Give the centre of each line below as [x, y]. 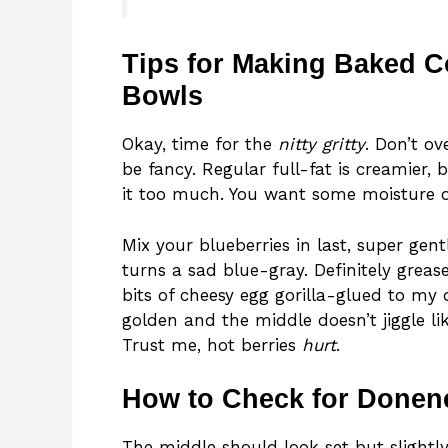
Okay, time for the [200, 144]
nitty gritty [321, 144]
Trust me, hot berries [212, 344]
